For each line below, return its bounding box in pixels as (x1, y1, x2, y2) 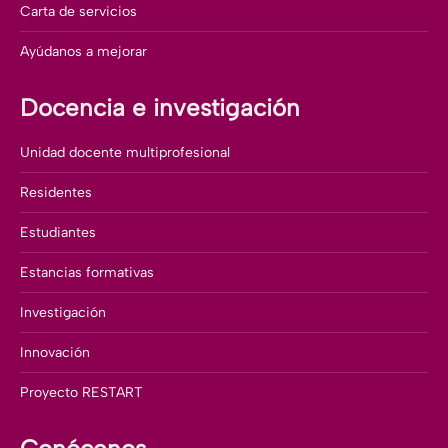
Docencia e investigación (20, 93, 300, 123)
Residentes (20, 184, 92, 202)
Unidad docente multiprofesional (20, 144, 230, 162)
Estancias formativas (20, 264, 154, 282)
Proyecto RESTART (20, 384, 143, 402)
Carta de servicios (20, 3, 137, 21)
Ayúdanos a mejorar (20, 43, 147, 61)
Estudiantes (20, 224, 96, 242)
